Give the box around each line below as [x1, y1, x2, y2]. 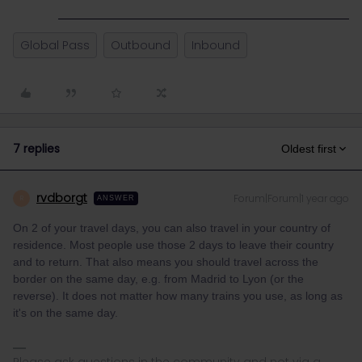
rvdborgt [36, 190, 87, 206]
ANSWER [97, 194, 135, 202]
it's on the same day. [13, 306, 118, 319]
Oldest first [281, 142, 336, 155]
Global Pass [20, 37, 90, 53]
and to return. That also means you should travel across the [13, 255, 318, 268]
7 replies [13, 141, 60, 157]
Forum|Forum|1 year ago [234, 192, 349, 205]
